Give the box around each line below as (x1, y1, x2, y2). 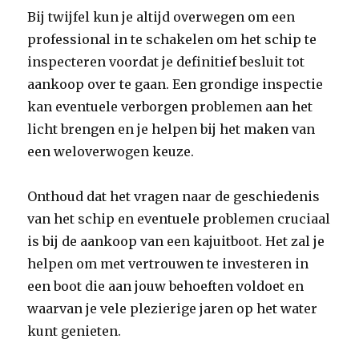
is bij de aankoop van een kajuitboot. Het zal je (27, 233, 325, 249)
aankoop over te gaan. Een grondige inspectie (27, 76, 324, 92)
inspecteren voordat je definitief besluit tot (27, 54, 305, 70)
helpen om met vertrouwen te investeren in (27, 256, 309, 272)
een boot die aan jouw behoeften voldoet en (27, 278, 305, 294)
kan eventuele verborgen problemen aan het (27, 99, 313, 115)
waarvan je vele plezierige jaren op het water (27, 301, 318, 317)
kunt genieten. (27, 323, 122, 339)
